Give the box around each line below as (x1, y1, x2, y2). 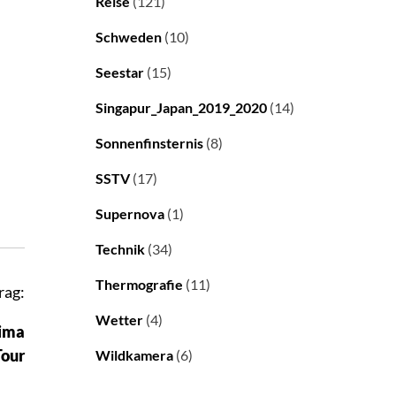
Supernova (95, 205, 164, 223)
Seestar (95, 64, 144, 81)
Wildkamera (95, 346, 173, 364)
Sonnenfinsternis (95, 134, 203, 152)
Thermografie (95, 276, 183, 293)
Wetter (95, 311, 143, 329)
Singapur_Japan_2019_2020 (95, 99, 267, 117)
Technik (95, 240, 145, 258)
